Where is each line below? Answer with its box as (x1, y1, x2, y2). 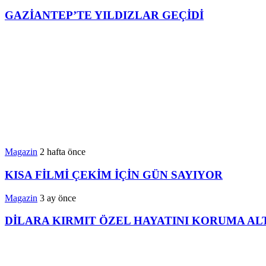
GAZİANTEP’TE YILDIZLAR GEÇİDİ (5, 8, 204, 21)
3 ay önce (40, 192, 76, 203)
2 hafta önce (40, 147, 85, 157)
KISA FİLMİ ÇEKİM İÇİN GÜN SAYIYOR (5, 168, 223, 181)
